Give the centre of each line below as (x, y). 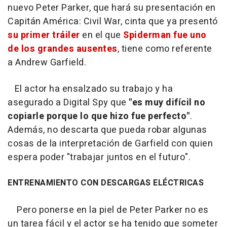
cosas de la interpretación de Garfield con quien (110, 144)
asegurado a (35, 103)
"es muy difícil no (166, 103)
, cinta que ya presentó (169, 22)
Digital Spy (86, 103)
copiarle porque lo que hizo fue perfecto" (99, 117)
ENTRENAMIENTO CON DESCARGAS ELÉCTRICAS (106, 183)
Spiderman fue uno (165, 35)
